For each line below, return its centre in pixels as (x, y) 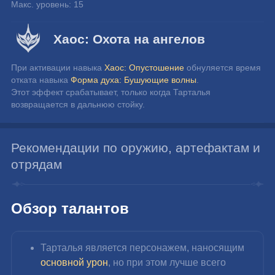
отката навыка (41, 80)
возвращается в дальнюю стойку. (78, 105)
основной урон (75, 262)
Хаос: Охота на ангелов (130, 39)
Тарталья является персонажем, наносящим (144, 247)
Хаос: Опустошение (145, 68)
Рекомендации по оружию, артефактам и (136, 148)
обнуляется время (224, 68)
